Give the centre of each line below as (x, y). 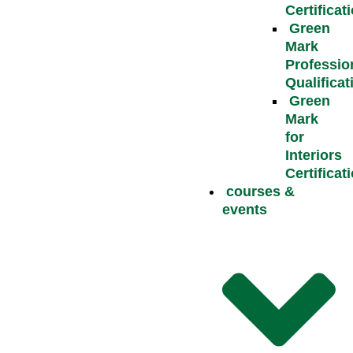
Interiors (313, 155)
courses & (260, 191)
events (244, 209)
